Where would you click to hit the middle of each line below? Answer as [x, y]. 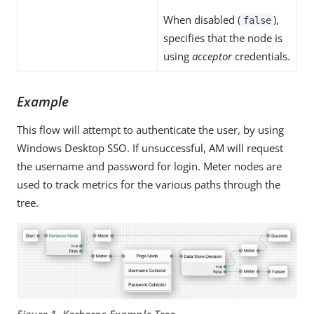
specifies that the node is [223, 37]
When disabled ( [202, 19]
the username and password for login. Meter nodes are [149, 166]
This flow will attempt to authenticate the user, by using [150, 129]
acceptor [212, 56]
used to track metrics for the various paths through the [149, 184]
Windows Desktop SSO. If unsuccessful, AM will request [150, 148]
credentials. [261, 56]
